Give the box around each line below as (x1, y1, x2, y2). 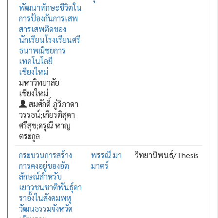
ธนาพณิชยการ (18, 45, 66, 55)
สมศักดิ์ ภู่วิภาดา (26, 99, 78, 109)
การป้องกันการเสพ (18, 13, 78, 23)
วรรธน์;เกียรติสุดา (18, 109, 75, 120)
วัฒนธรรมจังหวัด (18, 203, 73, 214)
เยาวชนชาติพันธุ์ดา (18, 182, 82, 192)
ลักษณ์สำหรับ (18, 171, 62, 182)
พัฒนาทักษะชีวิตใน (18, 2, 82, 13)
